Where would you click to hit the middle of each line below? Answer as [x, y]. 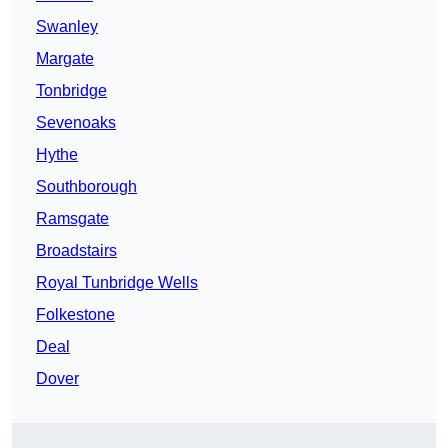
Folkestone [75, 315]
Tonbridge [71, 91]
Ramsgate [72, 219]
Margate [65, 59]
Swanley [67, 27]
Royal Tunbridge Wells [117, 283]
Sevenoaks [76, 123]
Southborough [86, 187]
